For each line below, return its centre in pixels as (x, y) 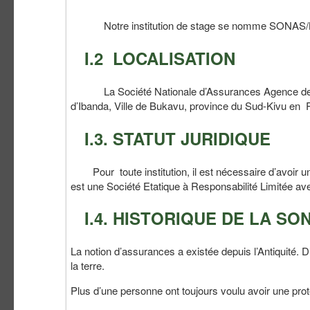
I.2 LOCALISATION (160, 58)
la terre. (88, 266)
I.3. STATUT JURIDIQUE (177, 138)
